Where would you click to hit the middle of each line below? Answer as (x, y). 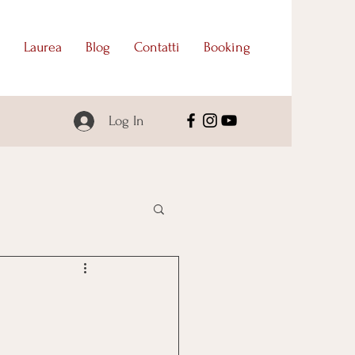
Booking (227, 47)
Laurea (43, 47)
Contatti (157, 47)
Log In (126, 121)
